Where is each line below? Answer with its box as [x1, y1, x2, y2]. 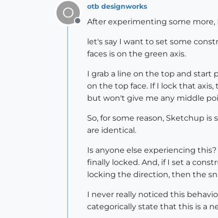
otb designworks [87, 1, 147, 11]
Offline [77, 21, 103, 31]
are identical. [87, 126, 136, 135]
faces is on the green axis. [87, 49, 186, 58]
